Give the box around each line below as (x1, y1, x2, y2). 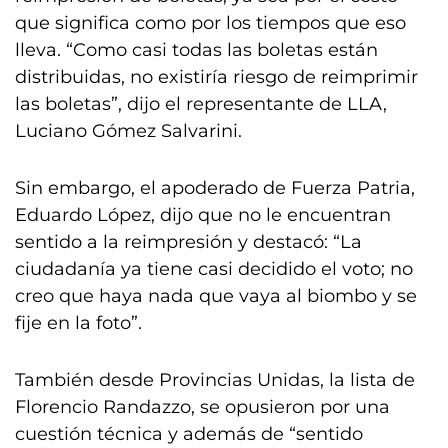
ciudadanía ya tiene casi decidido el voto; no (15, 258, 413, 280)
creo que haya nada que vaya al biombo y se (15, 285, 417, 307)
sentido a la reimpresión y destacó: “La (15, 231, 362, 253)
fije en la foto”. (15, 312, 142, 334)
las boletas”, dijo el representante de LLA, (15, 93, 387, 115)
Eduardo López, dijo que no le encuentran (15, 204, 391, 226)
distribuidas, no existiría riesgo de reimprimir (15, 66, 418, 88)
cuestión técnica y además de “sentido (15, 423, 363, 445)
